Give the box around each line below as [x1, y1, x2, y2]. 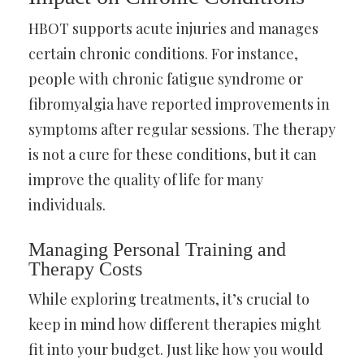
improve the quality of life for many [28, 169, 263, 189]
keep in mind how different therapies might [28, 314, 321, 334]
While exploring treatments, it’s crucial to [28, 288, 310, 309]
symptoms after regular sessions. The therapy [28, 119, 336, 139]
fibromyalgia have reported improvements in [28, 93, 330, 114]
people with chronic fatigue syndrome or [28, 68, 303, 89]
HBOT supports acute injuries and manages [28, 18, 318, 38]
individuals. [28, 194, 106, 214]
